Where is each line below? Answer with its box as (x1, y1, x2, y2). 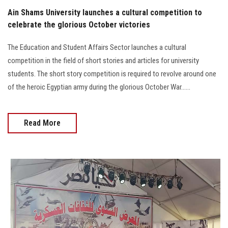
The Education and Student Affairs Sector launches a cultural (8, 42, 186, 52)
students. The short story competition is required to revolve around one (8, 69, 216, 78)
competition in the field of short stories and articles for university (8, 55, 199, 65)
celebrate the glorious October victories (8, 19, 150, 30)
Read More (24, 118, 61, 128)
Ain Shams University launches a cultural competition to (8, 7, 202, 17)
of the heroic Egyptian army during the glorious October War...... (8, 82, 190, 92)
